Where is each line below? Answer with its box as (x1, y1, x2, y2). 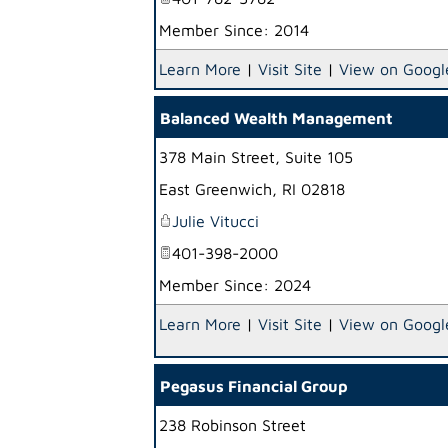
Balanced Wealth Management (160, 109, 393, 127)
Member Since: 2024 (159, 276, 311, 294)
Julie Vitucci (172, 212, 259, 230)
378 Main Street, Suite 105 (159, 148, 353, 166)
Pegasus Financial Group (160, 377, 348, 395)
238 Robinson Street (159, 416, 306, 434)
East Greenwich (159, 180, 272, 198)
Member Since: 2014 (159, 21, 309, 39)
